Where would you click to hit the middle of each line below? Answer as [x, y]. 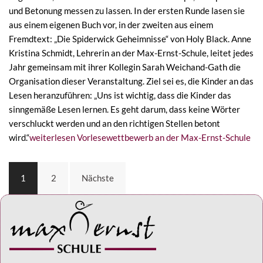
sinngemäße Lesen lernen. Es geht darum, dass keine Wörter [124, 109]
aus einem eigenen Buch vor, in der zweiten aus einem [111, 24]
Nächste [98, 178]
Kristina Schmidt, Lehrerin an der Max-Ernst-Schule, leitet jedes [131, 53]
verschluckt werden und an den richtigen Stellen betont [114, 123]
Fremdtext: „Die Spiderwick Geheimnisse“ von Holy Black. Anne [130, 38]
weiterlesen [52, 137]
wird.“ [19, 137]
